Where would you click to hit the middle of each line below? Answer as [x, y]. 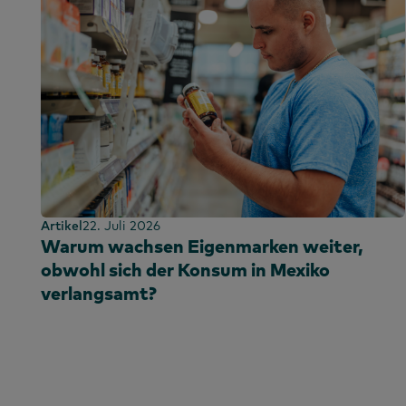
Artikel [62, 226]
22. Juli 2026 [121, 226]
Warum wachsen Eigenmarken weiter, [202, 246]
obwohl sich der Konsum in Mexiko [185, 270]
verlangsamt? [99, 294]
